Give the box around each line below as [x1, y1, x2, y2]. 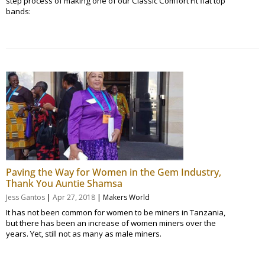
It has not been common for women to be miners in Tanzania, [6, 206, 225, 218]
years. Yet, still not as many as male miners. [6, 228, 161, 239]
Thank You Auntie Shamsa [6, 176, 122, 190]
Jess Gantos [6, 192, 45, 202]
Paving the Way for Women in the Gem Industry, [6, 165, 221, 179]
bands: [6, 5, 31, 17]
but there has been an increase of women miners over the [6, 217, 216, 228]
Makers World [103, 192, 150, 202]
